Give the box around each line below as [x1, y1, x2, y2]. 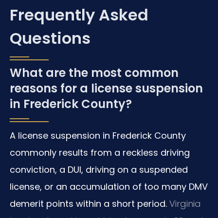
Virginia [167, 197, 201, 210]
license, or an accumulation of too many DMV [10, 180, 208, 193]
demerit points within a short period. [10, 197, 167, 210]
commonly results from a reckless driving [10, 146, 190, 159]
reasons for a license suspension [10, 80, 203, 96]
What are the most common [10, 64, 179, 81]
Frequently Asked [10, 3, 148, 26]
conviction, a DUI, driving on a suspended [10, 163, 188, 176]
